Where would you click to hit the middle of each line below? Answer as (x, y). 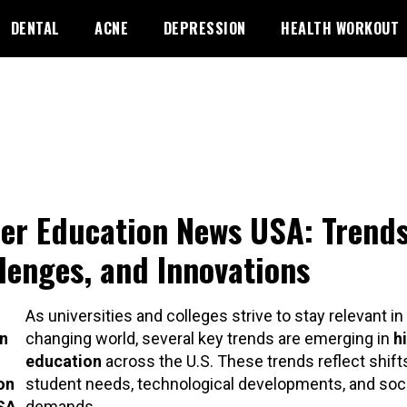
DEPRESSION (204, 28)
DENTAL (35, 28)
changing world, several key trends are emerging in (209, 338)
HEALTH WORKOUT (340, 28)
